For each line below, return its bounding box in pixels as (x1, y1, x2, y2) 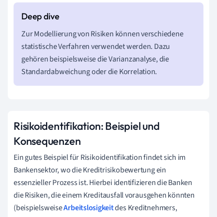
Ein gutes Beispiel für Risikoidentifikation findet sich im (14, 152, 186, 163)
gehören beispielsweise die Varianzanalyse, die (21, 53, 169, 64)
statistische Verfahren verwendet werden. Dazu (21, 41, 170, 52)
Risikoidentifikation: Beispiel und (14, 119, 160, 133)
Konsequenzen (14, 134, 81, 148)
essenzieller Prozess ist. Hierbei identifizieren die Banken (14, 177, 193, 188)
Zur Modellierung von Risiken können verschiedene (21, 28, 184, 39)
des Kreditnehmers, (113, 202, 177, 213)
